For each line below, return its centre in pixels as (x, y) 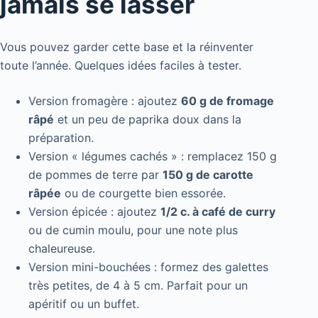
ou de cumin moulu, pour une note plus (133, 230)
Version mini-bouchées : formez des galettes (148, 267)
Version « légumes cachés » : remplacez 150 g (153, 156)
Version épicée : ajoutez (94, 211)
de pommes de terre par (95, 174)
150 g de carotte (208, 174)
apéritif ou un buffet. (84, 303)
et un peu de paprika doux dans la (148, 119)
